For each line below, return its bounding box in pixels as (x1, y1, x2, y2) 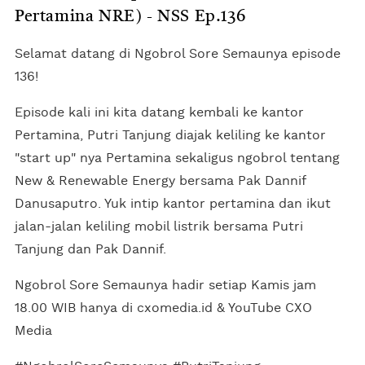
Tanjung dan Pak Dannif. (15, 242, 166, 256)
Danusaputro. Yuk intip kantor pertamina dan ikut (15, 196, 331, 210)
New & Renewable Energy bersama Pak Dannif (15, 174, 306, 187)
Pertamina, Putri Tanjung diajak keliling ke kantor (15, 128, 326, 142)
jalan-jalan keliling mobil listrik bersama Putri (15, 219, 303, 233)
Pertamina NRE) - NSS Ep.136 (15, 8, 246, 25)
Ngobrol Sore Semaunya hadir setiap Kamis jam (15, 278, 316, 292)
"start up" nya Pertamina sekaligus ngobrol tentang (15, 151, 340, 165)
